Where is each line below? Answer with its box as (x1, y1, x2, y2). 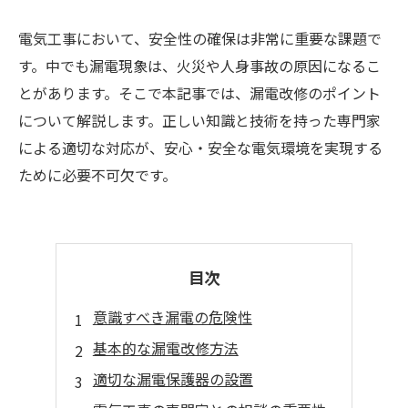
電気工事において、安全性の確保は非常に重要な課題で (18, 27, 382, 49)
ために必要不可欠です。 (18, 164, 177, 186)
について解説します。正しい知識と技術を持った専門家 (18, 109, 381, 131)
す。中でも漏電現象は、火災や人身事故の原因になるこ (18, 55, 381, 76)
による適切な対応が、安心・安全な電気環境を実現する (18, 137, 382, 158)
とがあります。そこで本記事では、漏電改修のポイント (18, 82, 381, 104)
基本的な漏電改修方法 (92, 337, 239, 359)
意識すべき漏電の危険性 (92, 306, 252, 328)
